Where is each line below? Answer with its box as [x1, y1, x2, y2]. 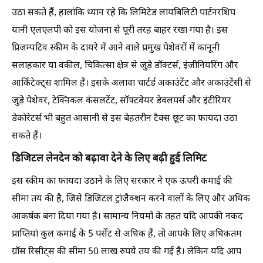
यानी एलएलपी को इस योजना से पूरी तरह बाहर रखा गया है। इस [12, 25, 228, 37]
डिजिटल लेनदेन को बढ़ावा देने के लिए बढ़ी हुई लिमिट [12, 153, 207, 166]
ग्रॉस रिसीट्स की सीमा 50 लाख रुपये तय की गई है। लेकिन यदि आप [12, 246, 241, 258]
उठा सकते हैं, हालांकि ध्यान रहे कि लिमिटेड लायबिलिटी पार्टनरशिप [12, 7, 235, 19]
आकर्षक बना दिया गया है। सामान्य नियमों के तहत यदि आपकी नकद [12, 211, 243, 223]
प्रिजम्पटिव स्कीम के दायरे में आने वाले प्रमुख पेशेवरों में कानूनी [12, 42, 220, 55]
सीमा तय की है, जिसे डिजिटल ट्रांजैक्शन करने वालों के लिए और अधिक [12, 193, 250, 205]
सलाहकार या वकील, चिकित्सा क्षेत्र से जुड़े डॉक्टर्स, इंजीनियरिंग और [12, 60, 238, 72]
